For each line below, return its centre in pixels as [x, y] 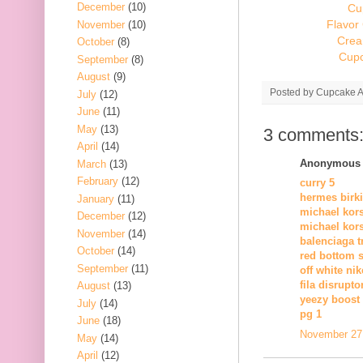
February [98, 181]
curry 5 [317, 183]
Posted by [293, 92]
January [96, 199]
